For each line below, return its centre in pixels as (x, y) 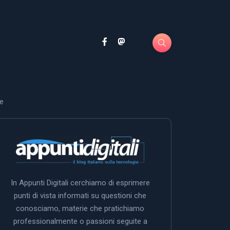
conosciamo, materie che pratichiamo (80, 208)
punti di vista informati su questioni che (80, 195)
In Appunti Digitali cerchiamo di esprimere (80, 183)
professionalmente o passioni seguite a (80, 221)
